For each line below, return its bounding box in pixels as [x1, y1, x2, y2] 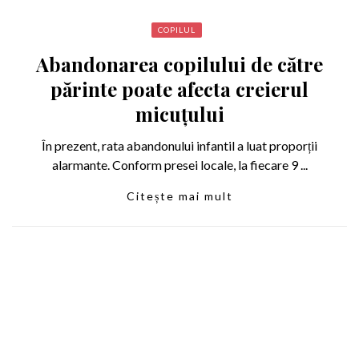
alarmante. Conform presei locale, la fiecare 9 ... [51, 157, 308, 173]
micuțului [135, 101, 224, 127]
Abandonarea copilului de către [36, 51, 323, 78]
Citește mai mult [126, 189, 233, 204]
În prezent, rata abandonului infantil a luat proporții [42, 138, 317, 154]
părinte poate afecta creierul [50, 76, 309, 103]
